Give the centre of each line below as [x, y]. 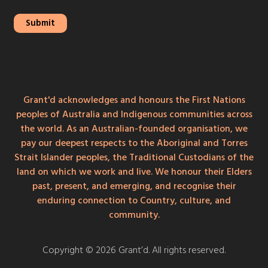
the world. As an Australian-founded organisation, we [134, 128]
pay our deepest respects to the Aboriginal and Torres [134, 143]
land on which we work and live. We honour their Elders [134, 171]
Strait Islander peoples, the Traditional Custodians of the [134, 157]
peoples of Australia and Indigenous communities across [134, 114]
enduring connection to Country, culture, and [134, 200]
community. [134, 214]
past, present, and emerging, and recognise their [134, 186]
